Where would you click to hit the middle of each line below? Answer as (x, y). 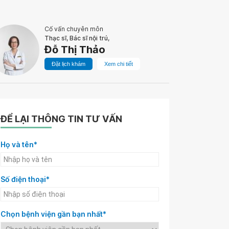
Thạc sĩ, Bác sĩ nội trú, (77, 38)
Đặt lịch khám (68, 64)
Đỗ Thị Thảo (75, 50)
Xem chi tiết (119, 64)
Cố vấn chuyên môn (74, 29)
